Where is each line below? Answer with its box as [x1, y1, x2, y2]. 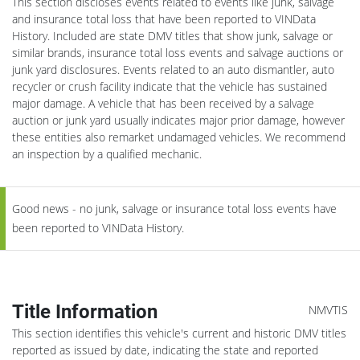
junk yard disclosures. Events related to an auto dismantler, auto [12, 61, 334, 77]
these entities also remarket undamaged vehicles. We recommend [12, 129, 346, 145]
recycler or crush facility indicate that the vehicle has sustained [12, 78, 327, 94]
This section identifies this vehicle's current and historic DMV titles [12, 325, 346, 341]
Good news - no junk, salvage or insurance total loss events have [12, 200, 337, 216]
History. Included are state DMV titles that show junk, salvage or [12, 27, 333, 43]
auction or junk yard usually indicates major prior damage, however [12, 112, 345, 128]
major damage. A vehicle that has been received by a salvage [12, 95, 314, 111]
